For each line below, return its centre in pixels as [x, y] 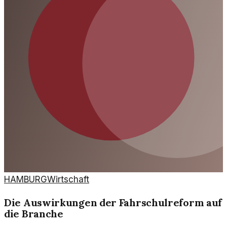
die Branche [34, 214]
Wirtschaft [68, 180]
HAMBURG [26, 180]
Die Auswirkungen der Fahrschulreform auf [113, 203]
